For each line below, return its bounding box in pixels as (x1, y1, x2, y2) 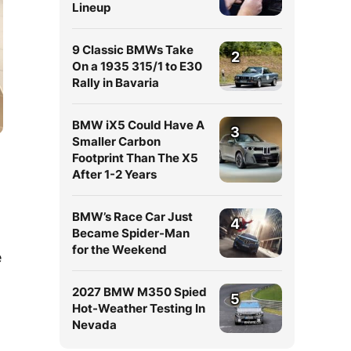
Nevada (72, 317, 117, 332)
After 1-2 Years (72, 167, 157, 182)
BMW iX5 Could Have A (72, 118, 204, 132)
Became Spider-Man (72, 226, 190, 241)
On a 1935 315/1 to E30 (72, 59, 202, 74)
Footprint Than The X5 (72, 150, 198, 165)
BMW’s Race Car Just (72, 209, 193, 224)
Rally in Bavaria (72, 75, 159, 90)
